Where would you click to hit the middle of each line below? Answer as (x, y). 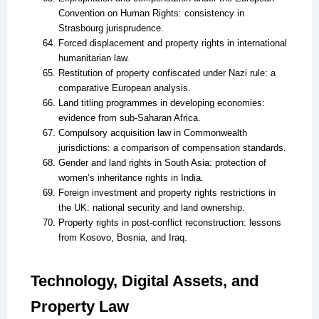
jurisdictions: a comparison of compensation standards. (172, 148)
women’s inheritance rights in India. (131, 178)
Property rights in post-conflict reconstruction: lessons (169, 223)
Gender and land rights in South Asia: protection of (162, 163)
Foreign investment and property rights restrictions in (167, 193)
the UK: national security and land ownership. (151, 208)
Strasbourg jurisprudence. (111, 28)
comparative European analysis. (124, 88)
